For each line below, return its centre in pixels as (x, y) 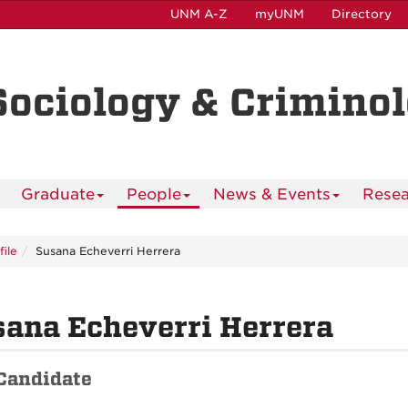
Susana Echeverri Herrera (108, 251)
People (154, 194)
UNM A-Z (199, 14)
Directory (362, 14)
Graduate (58, 194)
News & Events (272, 194)
